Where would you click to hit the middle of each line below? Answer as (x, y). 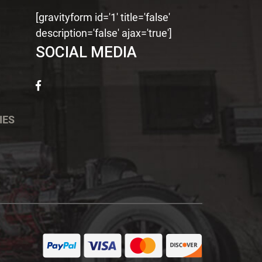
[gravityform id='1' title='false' (103, 18)
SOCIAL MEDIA (86, 52)
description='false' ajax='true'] (104, 33)
